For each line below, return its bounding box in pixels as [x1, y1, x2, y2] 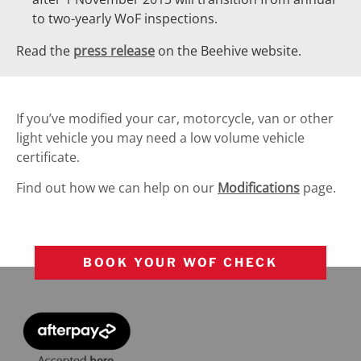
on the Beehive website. [155, 41, 301, 60]
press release [73, 41, 155, 60]
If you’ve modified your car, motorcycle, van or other [16, 109, 334, 127]
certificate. [16, 147, 80, 166]
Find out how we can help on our [16, 179, 218, 197]
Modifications [218, 179, 300, 197]
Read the [16, 41, 73, 60]
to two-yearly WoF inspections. [32, 9, 218, 27]
